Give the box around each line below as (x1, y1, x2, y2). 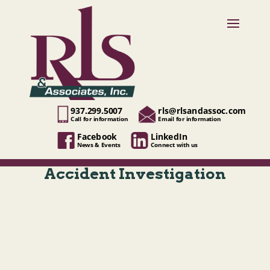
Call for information (71, 115, 128, 123)
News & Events (77, 140, 121, 149)
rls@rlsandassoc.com (158, 105, 246, 117)
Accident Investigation (44, 165, 226, 183)
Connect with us (150, 140, 198, 149)
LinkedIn (150, 131, 187, 143)
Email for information (158, 115, 221, 123)
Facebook (77, 131, 117, 143)
